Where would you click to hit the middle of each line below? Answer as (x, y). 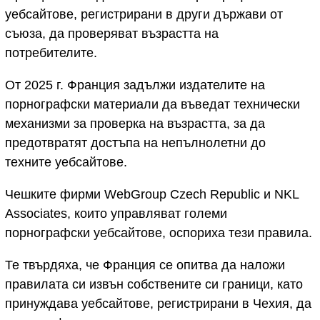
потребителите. (51, 53)
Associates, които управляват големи (116, 214)
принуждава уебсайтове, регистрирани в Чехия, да (158, 304)
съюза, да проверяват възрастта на (112, 34)
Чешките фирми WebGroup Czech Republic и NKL (152, 194)
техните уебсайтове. (66, 162)
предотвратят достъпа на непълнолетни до (135, 143)
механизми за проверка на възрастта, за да (135, 124)
